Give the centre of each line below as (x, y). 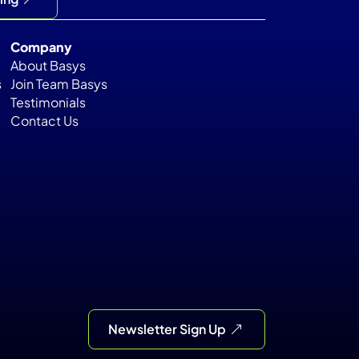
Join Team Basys (58, 84)
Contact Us (44, 121)
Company (41, 47)
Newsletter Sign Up (167, 329)
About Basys (48, 66)
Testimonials (48, 103)
